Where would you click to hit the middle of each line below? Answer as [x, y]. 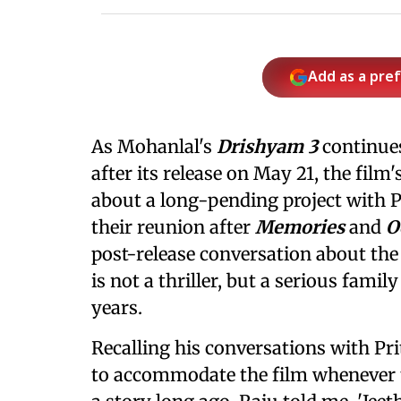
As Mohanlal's [152, 146]
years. [117, 307]
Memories [300, 227]
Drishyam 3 [265, 146]
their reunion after [173, 227]
